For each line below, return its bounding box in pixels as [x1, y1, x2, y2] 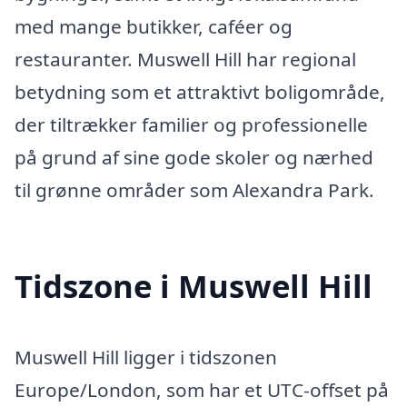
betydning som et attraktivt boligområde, [15, 79, 385, 105]
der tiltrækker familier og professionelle [15, 112, 368, 138]
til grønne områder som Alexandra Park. [15, 177, 374, 203]
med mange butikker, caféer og [15, 14, 293, 40]
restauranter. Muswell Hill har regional [15, 46, 356, 73]
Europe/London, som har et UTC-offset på [15, 376, 389, 402]
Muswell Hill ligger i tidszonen [15, 343, 277, 370]
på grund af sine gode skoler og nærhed [15, 144, 373, 171]
